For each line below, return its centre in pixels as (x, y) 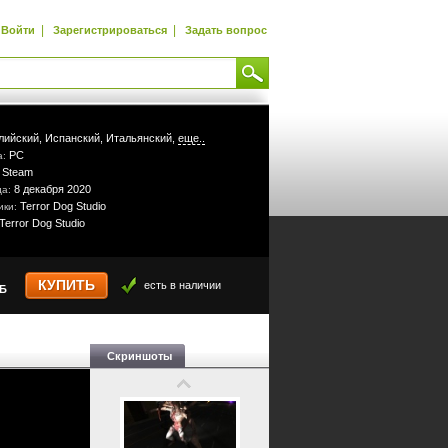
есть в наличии (182, 285)
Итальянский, (140, 138)
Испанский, (74, 138)
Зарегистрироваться (110, 29)
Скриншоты (139, 356)
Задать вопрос (226, 29)
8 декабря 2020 (52, 189)
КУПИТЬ (66, 285)
